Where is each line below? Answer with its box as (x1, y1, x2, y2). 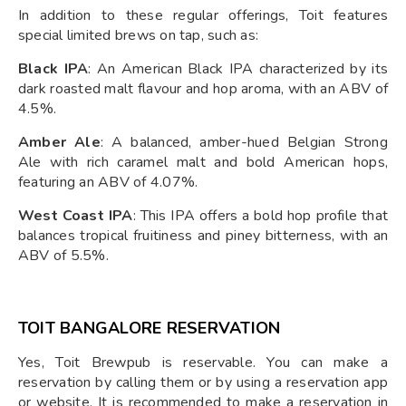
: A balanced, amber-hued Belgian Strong (100, 131, 388, 152)
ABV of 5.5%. (18, 245, 109, 266)
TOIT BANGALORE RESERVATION (18, 316, 281, 339)
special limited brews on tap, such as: (18, 24, 259, 45)
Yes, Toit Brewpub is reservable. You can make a (18, 352, 388, 372)
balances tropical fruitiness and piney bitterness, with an (18, 225, 388, 246)
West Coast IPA (18, 205, 133, 226)
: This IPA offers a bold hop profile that (132, 205, 388, 226)
